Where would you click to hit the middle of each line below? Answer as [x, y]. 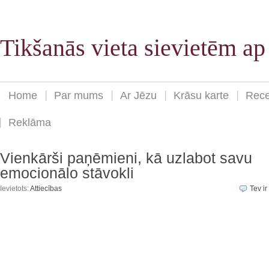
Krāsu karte [201, 96]
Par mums [79, 96]
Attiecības [46, 189]
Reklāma [30, 123]
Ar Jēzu [138, 96]
